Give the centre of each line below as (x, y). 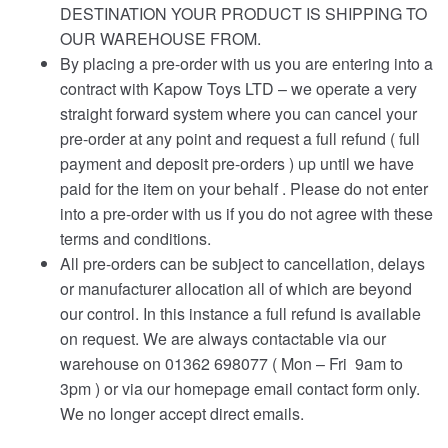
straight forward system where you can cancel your (238, 114)
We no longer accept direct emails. (182, 414)
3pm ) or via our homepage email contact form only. (240, 389)
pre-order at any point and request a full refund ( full (240, 139)
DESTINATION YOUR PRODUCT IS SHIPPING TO (243, 14)
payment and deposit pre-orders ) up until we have (237, 164)
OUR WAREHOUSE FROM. (160, 39)
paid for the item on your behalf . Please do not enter (244, 189)
